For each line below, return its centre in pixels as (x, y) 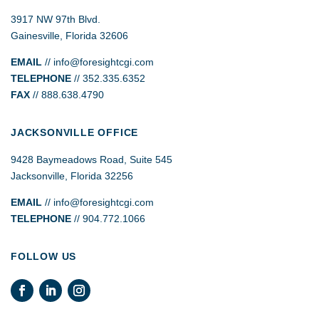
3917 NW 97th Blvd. (56, 19)
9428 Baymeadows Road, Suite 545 (91, 159)
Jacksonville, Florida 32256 (72, 176)
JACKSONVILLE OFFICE (75, 132)
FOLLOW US (44, 256)
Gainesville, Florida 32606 (69, 35)
